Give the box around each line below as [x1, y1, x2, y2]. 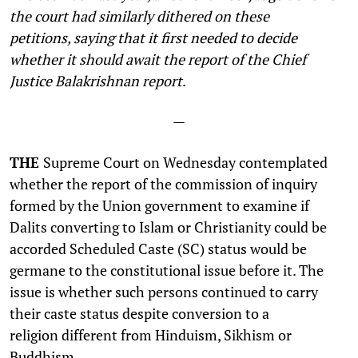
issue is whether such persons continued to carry [10, 281, 318, 301]
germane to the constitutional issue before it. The [10, 260, 324, 280]
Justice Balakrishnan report [10, 70, 182, 90]
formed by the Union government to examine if [10, 195, 309, 215]
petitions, [10, 27, 74, 47]
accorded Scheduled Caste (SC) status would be [10, 238, 307, 258]
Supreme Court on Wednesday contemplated [43, 152, 328, 172]
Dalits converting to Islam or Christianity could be [10, 217, 327, 237]
